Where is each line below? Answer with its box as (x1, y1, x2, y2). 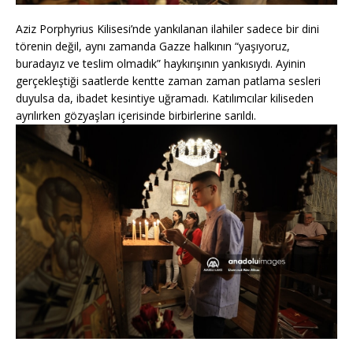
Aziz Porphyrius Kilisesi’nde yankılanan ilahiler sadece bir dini (16, 20, 319, 36)
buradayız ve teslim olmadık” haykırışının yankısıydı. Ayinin (16, 55, 306, 71)
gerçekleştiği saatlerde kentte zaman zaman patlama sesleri (16, 72, 321, 88)
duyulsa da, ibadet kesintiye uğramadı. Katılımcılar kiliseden (16, 90, 314, 106)
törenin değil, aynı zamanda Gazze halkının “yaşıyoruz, (16, 38, 290, 54)
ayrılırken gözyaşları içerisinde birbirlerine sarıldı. (16, 107, 256, 123)
